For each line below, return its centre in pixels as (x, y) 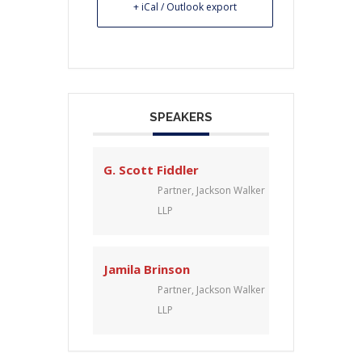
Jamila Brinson (147, 269)
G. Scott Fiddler (151, 170)
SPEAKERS (181, 118)
